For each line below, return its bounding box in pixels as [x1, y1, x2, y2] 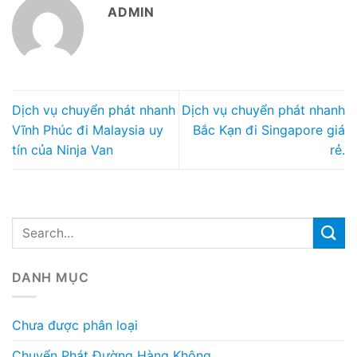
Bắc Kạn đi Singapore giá [193, 121, 345, 138]
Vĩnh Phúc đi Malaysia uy [12, 121, 163, 138]
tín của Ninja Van [12, 141, 113, 158]
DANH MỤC [12, 269, 89, 285]
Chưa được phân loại [12, 317, 138, 334]
